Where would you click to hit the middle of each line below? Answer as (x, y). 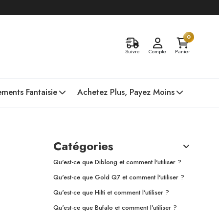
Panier (182, 51)
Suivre (132, 51)
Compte (157, 51)
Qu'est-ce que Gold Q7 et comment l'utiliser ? (119, 177)
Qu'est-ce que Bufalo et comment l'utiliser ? (115, 208)
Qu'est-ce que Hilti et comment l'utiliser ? (111, 192)
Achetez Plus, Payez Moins (126, 92)
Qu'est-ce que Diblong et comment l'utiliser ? (117, 162)
